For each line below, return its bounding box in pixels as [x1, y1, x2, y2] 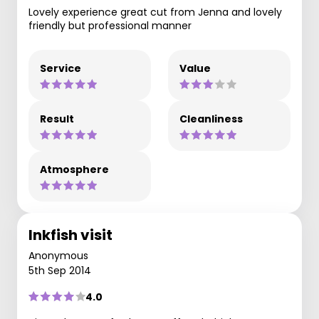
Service [40, 61, 81, 75]
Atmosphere [40, 162, 109, 177]
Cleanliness [179, 111, 243, 126]
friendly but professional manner [28, 18, 192, 33]
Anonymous [28, 248, 88, 263]
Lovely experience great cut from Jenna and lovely [28, 4, 282, 19]
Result [40, 111, 74, 126]
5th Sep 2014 [28, 263, 91, 278]
